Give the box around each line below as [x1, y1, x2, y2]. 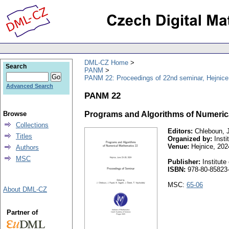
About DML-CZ [3, 186, 47, 193]
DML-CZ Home [84, 58, 128, 66]
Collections [16, 121, 49, 129]
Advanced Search [6, 83, 53, 89]
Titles [16, 132, 32, 140]
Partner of [6, 209, 38, 216]
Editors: [168, 127, 193, 135]
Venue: [168, 143, 189, 151]
